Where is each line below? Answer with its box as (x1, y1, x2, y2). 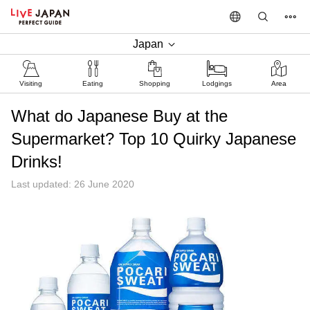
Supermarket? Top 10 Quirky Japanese (11, 129, 296, 148)
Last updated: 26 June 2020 (11, 179, 134, 190)
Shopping (139, 80, 171, 87)
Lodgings (202, 80, 232, 87)
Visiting (19, 80, 43, 87)
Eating (82, 80, 104, 87)
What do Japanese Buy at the (11, 107, 228, 125)
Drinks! (11, 152, 62, 171)
